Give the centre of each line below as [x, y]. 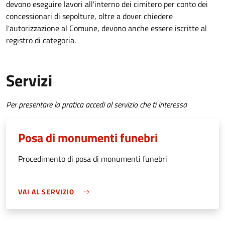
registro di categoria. [41, 40]
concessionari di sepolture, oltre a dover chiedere [89, 16]
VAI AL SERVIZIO [46, 192]
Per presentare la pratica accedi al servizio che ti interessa [96, 105]
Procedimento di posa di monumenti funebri [93, 159]
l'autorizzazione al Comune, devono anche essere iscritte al [106, 28]
